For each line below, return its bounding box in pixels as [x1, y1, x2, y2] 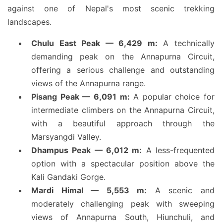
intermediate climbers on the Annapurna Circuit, [31, 105, 215, 115]
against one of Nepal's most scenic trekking [7, 3, 215, 13]
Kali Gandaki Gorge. [31, 172, 106, 182]
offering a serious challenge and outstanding [31, 65, 215, 75]
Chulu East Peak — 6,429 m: [31, 38, 158, 48]
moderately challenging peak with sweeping [31, 199, 215, 209]
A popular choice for [129, 92, 215, 102]
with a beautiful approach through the [31, 118, 215, 128]
